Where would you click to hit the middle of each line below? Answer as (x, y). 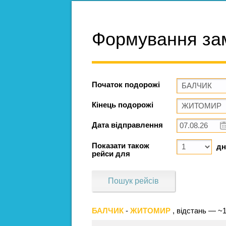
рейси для (111, 154)
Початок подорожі (126, 84)
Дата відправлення (127, 125)
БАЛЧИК (109, 211)
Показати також (121, 146)
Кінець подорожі (123, 105)
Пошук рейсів (133, 181)
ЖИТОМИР (151, 211)
